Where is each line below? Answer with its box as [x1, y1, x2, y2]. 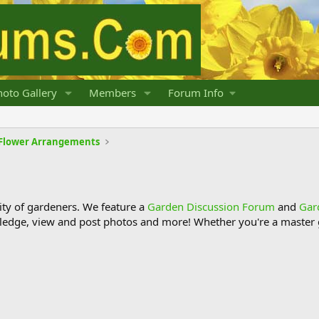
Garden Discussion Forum [147, 199, 275, 214]
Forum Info [167, 85, 224, 100]
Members [88, 85, 136, 100]
